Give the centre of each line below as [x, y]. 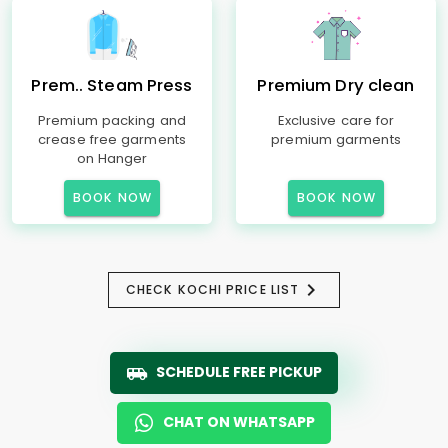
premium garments [336, 139]
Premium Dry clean [336, 85]
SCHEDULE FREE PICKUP [239, 372]
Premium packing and [112, 120]
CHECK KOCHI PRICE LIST [213, 289]
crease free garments [112, 139]
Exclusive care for [336, 120]
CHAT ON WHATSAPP [239, 422]
